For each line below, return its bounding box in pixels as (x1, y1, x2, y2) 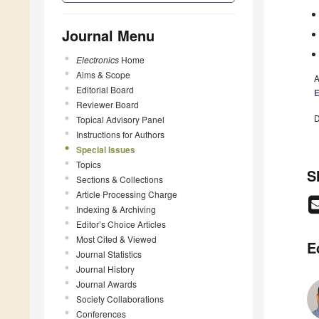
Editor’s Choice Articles (76, 217, 166, 230)
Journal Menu (62, 24, 155, 46)
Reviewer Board (76, 98, 139, 110)
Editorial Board (76, 83, 134, 95)
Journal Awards (76, 277, 137, 290)
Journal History (76, 262, 135, 275)
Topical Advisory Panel (76, 113, 164, 125)
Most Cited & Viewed (76, 232, 157, 245)
